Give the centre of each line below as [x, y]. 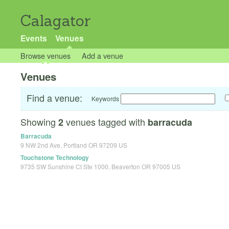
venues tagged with [106, 122]
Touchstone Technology [55, 158]
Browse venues [45, 55]
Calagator [56, 21]
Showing [39, 122]
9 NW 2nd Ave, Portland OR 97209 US [74, 145]
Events [34, 38]
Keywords [105, 99]
